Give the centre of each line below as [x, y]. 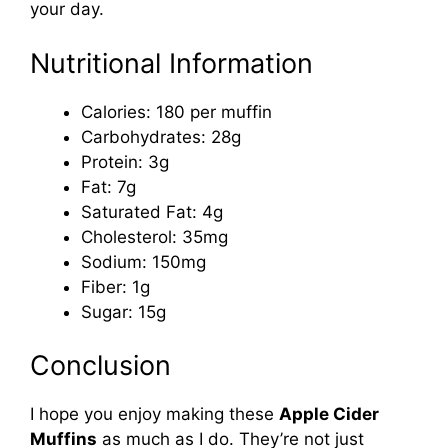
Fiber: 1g [115, 286]
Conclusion [100, 366]
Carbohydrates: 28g [161, 136]
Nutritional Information [171, 63]
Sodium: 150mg [143, 261]
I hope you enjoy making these [154, 414]
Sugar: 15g [123, 311]
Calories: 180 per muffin [176, 111]
